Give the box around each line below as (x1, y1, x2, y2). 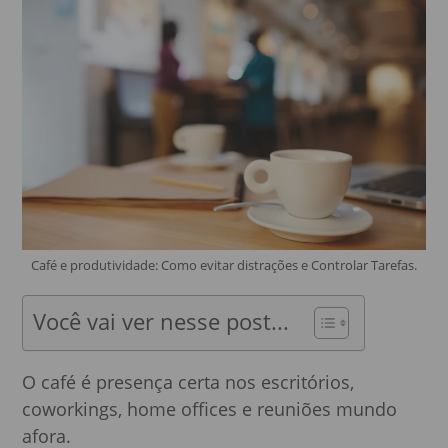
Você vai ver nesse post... (33, 307, 290, 337)
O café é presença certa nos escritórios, (22, 370, 355, 395)
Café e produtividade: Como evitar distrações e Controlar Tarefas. (31, 256, 417, 275)
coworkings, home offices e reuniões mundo (22, 397, 398, 422)
